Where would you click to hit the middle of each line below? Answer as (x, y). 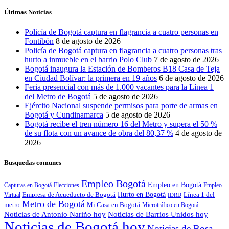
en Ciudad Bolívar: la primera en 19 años (91, 78)
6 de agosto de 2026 (191, 78)
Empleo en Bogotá (175, 185)
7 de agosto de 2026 (186, 59)
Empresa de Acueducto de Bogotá (69, 195)
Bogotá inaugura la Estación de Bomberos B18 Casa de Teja (122, 68)
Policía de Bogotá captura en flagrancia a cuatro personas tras (123, 50)
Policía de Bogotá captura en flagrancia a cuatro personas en (121, 32)
